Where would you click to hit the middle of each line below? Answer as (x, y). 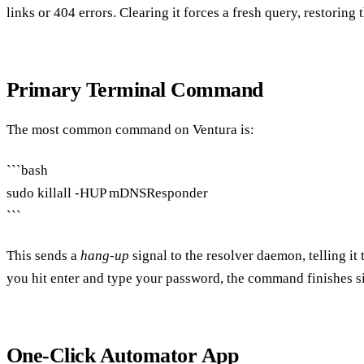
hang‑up (105, 255)
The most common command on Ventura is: (130, 130)
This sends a (43, 255)
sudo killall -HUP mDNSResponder (107, 193)
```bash (27, 170)
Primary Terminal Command (135, 89)
